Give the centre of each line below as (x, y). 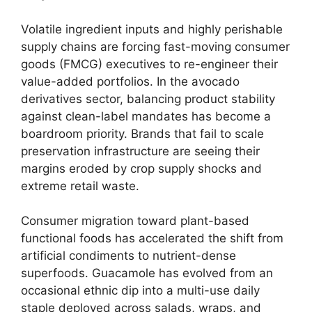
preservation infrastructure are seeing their (140, 151)
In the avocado (196, 81)
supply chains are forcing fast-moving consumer (155, 46)
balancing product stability (199, 99)
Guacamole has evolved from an (181, 273)
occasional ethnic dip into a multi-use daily (140, 290)
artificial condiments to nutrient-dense (128, 256)
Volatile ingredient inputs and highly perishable (152, 29)
